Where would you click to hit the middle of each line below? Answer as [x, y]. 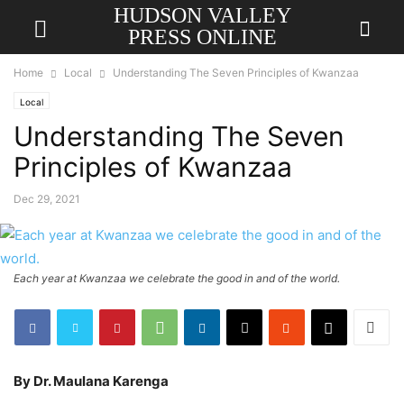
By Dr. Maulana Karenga [91, 381]
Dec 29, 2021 [47, 199]
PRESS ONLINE [202, 37]
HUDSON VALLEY [202, 15]
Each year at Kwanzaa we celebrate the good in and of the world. [177, 278]
